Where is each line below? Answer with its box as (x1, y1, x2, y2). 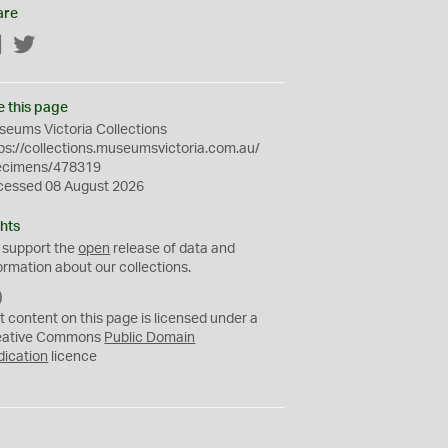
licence (48, 350, 98, 364)
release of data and (110, 242, 236, 256)
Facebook (3, 39, 67, 53)
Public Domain (104, 331, 196, 345)
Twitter (36, 39, 80, 53)
